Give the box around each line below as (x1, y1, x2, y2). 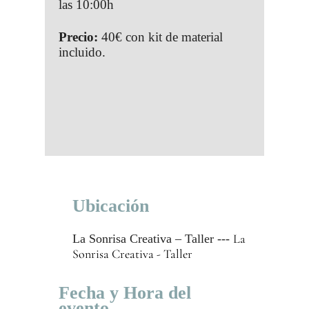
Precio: (58, 30, 98, 44)
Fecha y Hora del (58, 283, 191, 303)
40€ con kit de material (97, 30, 223, 44)
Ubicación (72, 196, 149, 216)
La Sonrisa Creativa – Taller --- (72, 232, 233, 246)
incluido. (58, 45, 106, 59)
